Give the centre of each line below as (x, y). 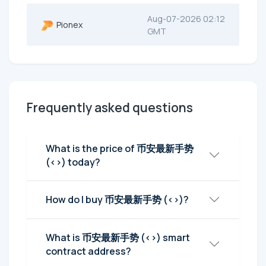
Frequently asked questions (110, 107)
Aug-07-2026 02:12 (186, 18)
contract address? (88, 251)
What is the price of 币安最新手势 (120, 148)
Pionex (68, 24)
